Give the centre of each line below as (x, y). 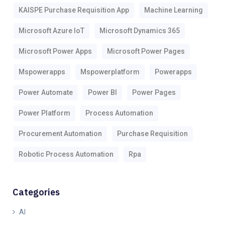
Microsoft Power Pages (146, 51)
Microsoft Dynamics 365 (140, 30)
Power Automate (46, 92)
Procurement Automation (60, 133)
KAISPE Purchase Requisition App (74, 10)
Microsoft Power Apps (55, 51)
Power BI (102, 92)
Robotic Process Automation (66, 154)
